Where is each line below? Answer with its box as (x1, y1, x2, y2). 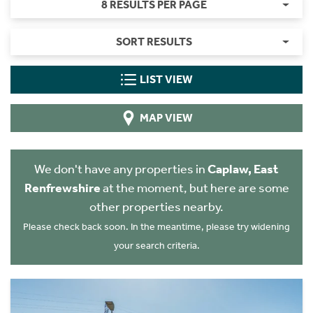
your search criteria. (113, 240, 200, 252)
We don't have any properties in (34, 161, 208, 177)
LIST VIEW (139, 73, 193, 86)
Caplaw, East (208, 161, 279, 177)
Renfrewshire (24, 180, 101, 196)
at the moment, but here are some (100, 180, 289, 196)
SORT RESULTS (115, 35, 192, 48)
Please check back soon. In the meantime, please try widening (23, 221, 290, 233)
